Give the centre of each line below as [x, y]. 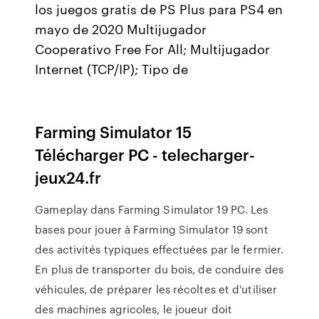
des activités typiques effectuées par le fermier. [159, 249]
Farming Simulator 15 [114, 131]
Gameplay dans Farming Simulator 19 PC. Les [152, 209]
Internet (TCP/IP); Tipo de [114, 68]
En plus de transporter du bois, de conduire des [159, 269]
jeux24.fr [68, 177]
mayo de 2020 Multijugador [121, 28]
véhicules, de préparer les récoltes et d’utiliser [156, 289]
